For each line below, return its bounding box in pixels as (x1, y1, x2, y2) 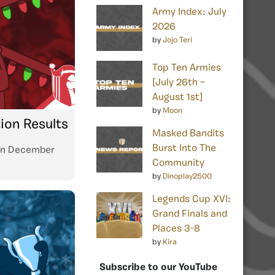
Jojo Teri (163, 36, 192, 44)
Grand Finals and (152, 209, 227, 219)
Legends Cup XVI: (152, 194, 231, 204)
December (8, 145, 55, 155)
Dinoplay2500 (163, 172, 212, 180)
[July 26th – (152, 77, 205, 88)
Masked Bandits (152, 128, 224, 139)
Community (152, 158, 204, 168)
